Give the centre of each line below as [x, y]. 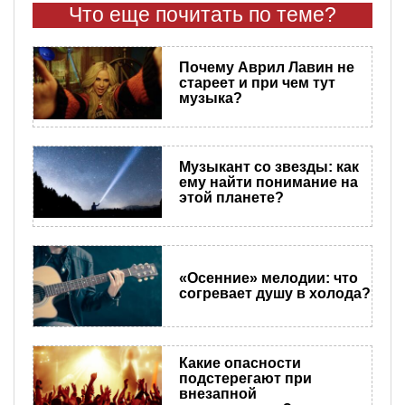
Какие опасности [240, 363]
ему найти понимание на [268, 182]
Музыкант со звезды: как [268, 166]
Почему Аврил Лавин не [266, 68]
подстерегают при [245, 379]
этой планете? [231, 197]
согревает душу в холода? [274, 294]
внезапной [217, 394]
